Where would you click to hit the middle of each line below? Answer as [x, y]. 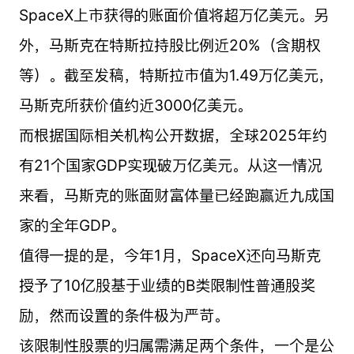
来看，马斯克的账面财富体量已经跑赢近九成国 [176, 195]
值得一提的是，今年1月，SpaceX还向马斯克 [169, 255]
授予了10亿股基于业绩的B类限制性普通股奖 [167, 285]
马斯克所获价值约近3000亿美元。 [135, 105]
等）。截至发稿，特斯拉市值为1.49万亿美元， [176, 75]
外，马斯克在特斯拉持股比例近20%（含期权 [169, 45]
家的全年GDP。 [72, 225]
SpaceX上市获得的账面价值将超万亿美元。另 [173, 15]
